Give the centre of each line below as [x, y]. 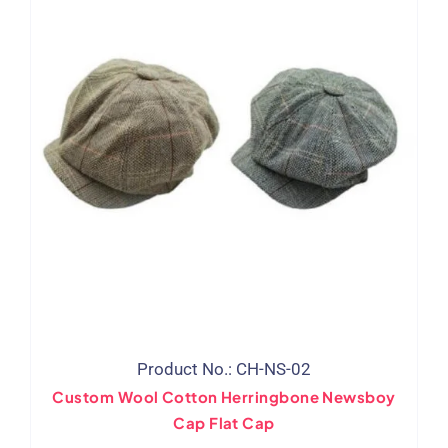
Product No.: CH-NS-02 [224, 368]
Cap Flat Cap [224, 422]
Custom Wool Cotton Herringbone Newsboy [224, 396]
